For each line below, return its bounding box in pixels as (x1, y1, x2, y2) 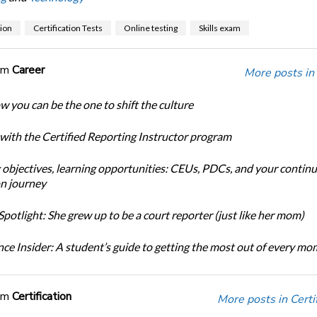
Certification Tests (33, 22, 103, 33)
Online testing (123, 22, 178, 33)
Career (11, 62, 45, 78)
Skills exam (198, 22, 241, 33)
